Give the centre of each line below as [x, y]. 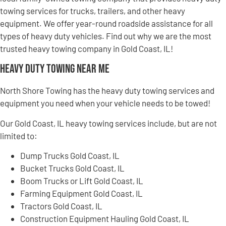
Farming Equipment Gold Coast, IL [81, 193]
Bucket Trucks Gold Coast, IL [72, 168]
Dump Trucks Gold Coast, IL [70, 155]
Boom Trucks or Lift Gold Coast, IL [82, 180]
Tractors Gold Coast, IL [61, 206]
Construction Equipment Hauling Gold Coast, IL [105, 218]
